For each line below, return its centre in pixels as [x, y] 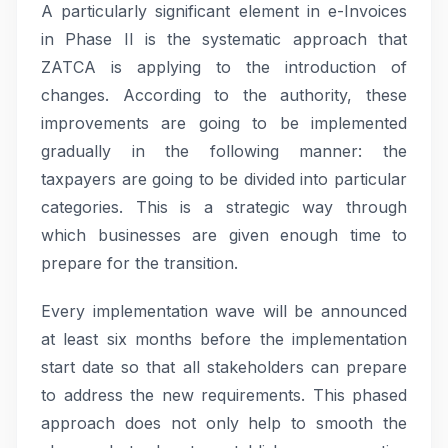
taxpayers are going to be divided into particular [224, 179]
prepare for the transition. [139, 263]
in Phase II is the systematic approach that [224, 39]
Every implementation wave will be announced [224, 311]
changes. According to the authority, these [224, 95]
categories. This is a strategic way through [224, 207]
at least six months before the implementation [224, 339]
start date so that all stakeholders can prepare [224, 367]
